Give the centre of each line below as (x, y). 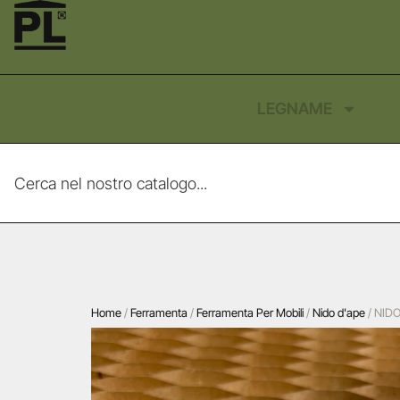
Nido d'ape (339, 312)
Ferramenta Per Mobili (250, 312)
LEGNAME (294, 108)
